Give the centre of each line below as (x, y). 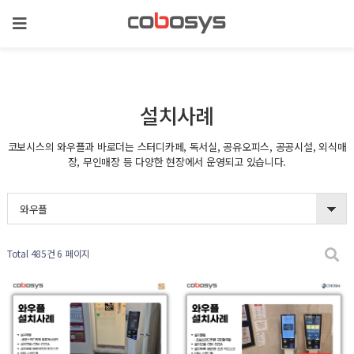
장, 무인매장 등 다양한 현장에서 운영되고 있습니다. (177, 162)
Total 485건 (31, 253)
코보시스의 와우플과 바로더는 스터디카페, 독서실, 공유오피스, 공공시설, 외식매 (177, 147)
